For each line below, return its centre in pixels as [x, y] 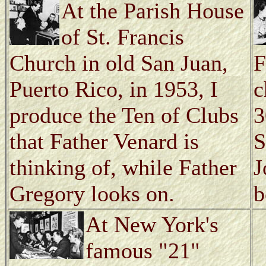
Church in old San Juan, [119, 63]
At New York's [152, 224]
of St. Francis [123, 37]
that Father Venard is [104, 141]
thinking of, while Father [123, 167]
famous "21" [143, 250]
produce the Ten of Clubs [124, 115]
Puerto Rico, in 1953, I [114, 89]
